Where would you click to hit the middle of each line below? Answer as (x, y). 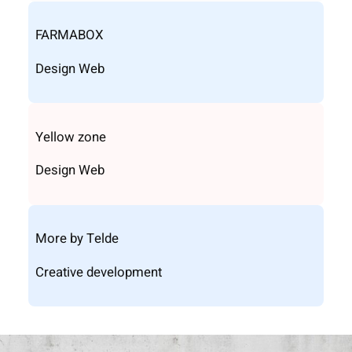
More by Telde (77, 238)
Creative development (98, 272)
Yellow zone (70, 137)
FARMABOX (69, 35)
